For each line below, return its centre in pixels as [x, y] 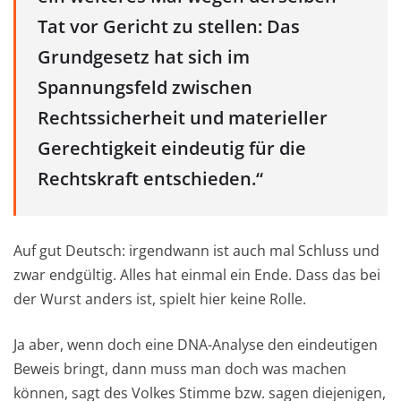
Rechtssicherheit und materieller [183, 117]
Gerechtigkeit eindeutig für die [172, 148]
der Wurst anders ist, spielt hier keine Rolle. [160, 299]
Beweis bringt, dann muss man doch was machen [180, 368]
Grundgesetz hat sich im [144, 56]
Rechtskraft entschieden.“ [150, 178]
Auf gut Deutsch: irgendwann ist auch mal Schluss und [196, 250]
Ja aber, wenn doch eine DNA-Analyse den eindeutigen [196, 344]
